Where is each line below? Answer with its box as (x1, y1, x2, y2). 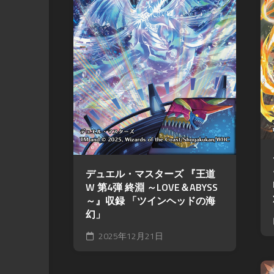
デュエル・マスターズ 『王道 (86, 166, 215, 182)
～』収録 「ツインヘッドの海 (86, 193, 215, 209)
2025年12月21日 (97, 229, 163, 243)
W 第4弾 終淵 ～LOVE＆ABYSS (86, 180, 218, 195)
